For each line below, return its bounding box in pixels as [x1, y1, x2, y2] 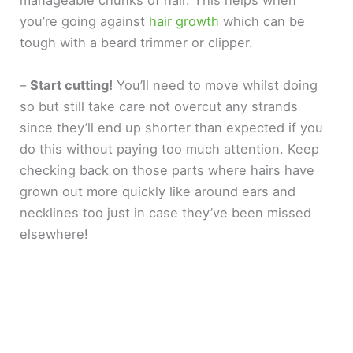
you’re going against [20, 13, 146, 30]
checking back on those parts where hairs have [20, 162, 315, 178]
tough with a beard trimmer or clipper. [20, 35, 254, 51]
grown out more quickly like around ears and [20, 183, 296, 199]
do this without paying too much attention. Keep [20, 140, 320, 157]
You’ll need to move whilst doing [113, 76, 318, 93]
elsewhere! [20, 225, 89, 242]
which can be [223, 13, 306, 30]
